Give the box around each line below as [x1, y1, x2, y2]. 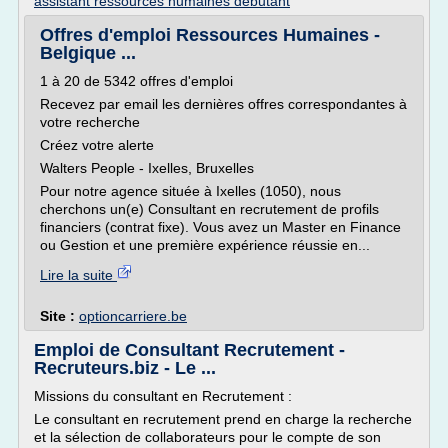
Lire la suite [40, 267, 117, 283]
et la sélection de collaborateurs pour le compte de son [34, 429, 381, 445]
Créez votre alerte [40, 137, 154, 153]
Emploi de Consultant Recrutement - [34, 340, 345, 360]
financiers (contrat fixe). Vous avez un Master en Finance [40, 219, 401, 235]
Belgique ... [40, 43, 136, 63]
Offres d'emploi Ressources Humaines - [40, 25, 380, 45]
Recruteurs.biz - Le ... [34, 358, 216, 378]
